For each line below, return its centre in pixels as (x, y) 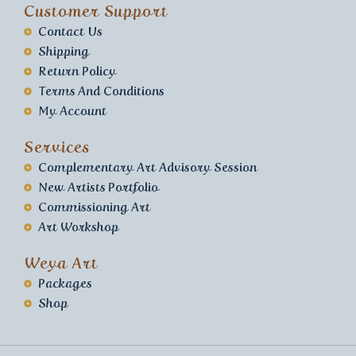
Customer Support (96, 12)
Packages (65, 284)
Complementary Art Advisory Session (147, 168)
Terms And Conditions (101, 91)
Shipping (63, 52)
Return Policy (77, 72)
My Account (72, 111)
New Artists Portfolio (98, 188)
